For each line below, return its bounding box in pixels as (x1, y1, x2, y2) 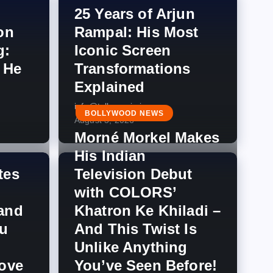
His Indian (74, 147, 146, 164)
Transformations (74, 60, 191, 77)
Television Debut (74, 166, 193, 182)
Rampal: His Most (74, 24, 199, 40)
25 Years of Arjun (74, 5, 195, 22)
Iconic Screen (74, 42, 171, 58)
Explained (74, 79, 145, 95)
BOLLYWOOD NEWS (85, 109, 164, 118)
